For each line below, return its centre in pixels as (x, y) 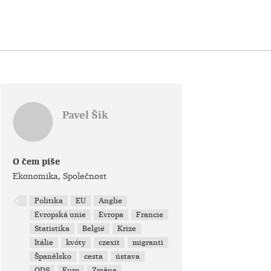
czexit (109, 243)
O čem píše (36, 162)
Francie (150, 215)
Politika (49, 201)
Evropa (111, 215)
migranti (148, 243)
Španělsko (53, 256)
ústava (128, 256)
